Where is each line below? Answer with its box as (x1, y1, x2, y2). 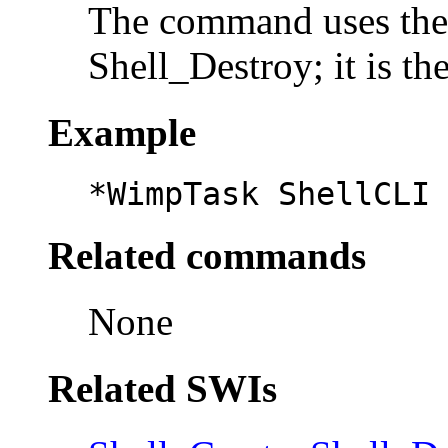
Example (48, 110, 196, 154)
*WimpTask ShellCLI (88, 175, 430, 212)
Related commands (48, 234, 366, 278)
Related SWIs (48, 366, 277, 410)
